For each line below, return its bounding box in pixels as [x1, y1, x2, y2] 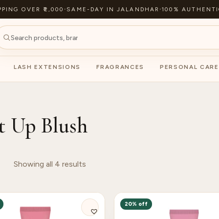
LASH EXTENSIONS [13, 64, 81, 70]
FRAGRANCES [96, 64, 144, 70]
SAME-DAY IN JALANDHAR [66, 6, 159, 13]
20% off [125, 201, 148, 207]
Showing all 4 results [13, 159, 86, 169]
